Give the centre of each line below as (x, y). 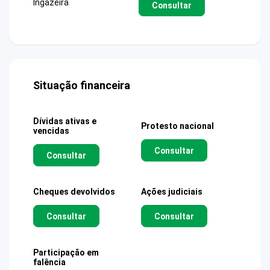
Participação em (66, 253)
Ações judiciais (172, 192)
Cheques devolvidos (74, 192)
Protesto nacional (177, 126)
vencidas (51, 131)
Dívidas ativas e (65, 121)
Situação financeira (82, 85)
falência (49, 262)
